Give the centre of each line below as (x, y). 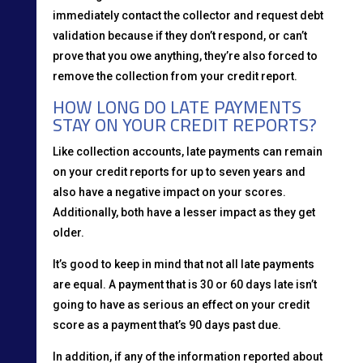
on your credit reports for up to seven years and (179, 171)
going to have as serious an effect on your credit (181, 304)
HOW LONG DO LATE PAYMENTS (177, 107)
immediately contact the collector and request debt (188, 15)
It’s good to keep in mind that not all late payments (183, 264)
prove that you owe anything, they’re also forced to (185, 56)
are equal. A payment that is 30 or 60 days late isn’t (184, 284)
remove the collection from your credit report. (175, 76)
